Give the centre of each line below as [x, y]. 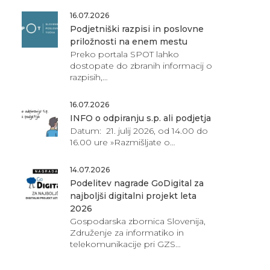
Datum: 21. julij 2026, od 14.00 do [139, 130]
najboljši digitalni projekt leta [133, 196]
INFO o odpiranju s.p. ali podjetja [140, 118]
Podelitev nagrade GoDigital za [137, 183]
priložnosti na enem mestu [128, 41]
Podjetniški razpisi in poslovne [137, 29]
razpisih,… [89, 77]
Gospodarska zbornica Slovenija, [137, 221]
